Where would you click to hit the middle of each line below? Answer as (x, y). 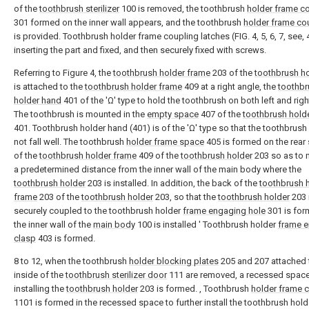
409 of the (159, 156)
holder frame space (165, 142)
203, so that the (186, 197)
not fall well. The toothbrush (70, 142)
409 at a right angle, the (230, 87)
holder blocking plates (174, 261)
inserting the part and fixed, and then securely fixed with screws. (140, 50)
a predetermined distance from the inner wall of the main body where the (158, 169)
